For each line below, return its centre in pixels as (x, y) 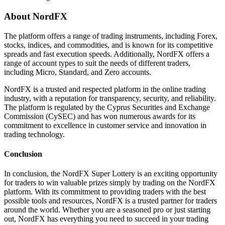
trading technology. (34, 134)
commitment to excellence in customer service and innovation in (105, 125)
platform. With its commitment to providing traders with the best (105, 192)
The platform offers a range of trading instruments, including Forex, (111, 36)
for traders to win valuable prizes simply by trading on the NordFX (110, 183)
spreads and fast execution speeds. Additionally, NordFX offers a (107, 54)
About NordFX (36, 16)
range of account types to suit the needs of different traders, (97, 63)
